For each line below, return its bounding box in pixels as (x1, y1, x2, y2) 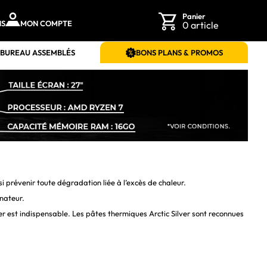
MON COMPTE (20, 18, 72, 28)
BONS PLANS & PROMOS (135, 47, 223, 57)
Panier (182, 11, 206, 21)
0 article (182, 18, 219, 31)
